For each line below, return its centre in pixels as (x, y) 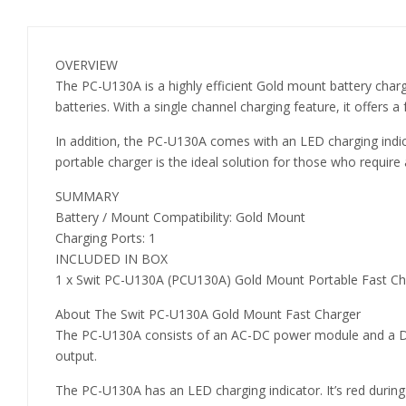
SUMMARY (87, 197)
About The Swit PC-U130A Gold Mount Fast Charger (208, 314)
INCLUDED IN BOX (111, 259)
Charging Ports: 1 (106, 238)
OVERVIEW (87, 65)
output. (76, 356)
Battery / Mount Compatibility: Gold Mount (180, 217)
